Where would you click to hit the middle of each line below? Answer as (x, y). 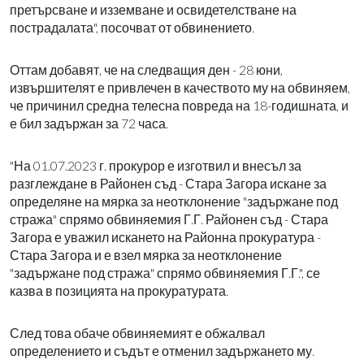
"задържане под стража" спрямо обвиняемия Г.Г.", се (165, 272)
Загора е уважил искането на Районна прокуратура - (165, 236)
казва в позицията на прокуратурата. (119, 290)
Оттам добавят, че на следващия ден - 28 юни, (146, 69)
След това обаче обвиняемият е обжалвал (137, 332)
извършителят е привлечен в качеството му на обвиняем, (180, 87)
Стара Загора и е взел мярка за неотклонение (146, 254)
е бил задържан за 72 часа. (89, 123)
